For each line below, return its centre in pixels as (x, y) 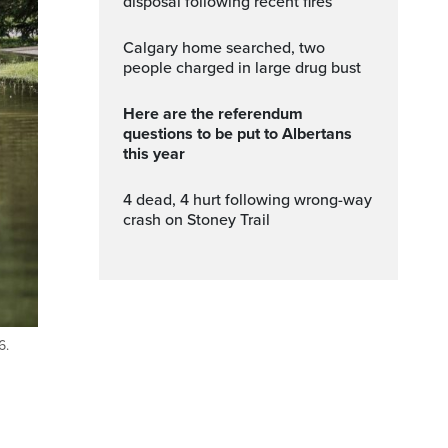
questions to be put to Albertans (237, 134)
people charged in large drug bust (242, 68)
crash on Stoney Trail (196, 220)
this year (154, 154)
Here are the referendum (129, 114)
